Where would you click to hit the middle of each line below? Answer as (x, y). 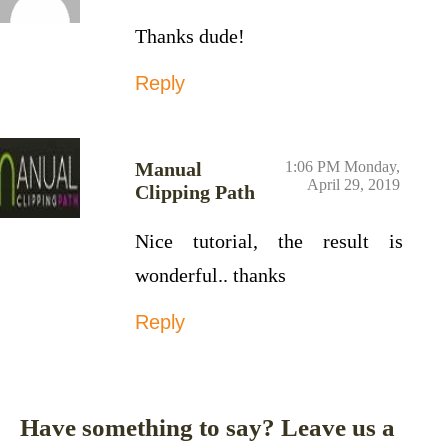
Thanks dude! (190, 36)
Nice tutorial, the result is (269, 241)
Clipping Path (195, 192)
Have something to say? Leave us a (207, 428)
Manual (168, 169)
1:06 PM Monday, (343, 167)
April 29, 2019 (354, 185)
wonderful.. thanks (210, 275)
